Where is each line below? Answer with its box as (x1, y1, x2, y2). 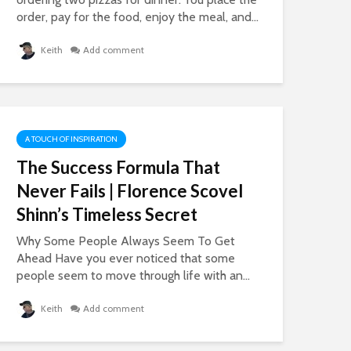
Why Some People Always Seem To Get (16, 233, 235, 248)
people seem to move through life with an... (16, 268, 250, 283)
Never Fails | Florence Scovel (16, 180, 243, 201)
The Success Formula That (16, 157, 220, 178)
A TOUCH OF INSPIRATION (25, 134, 118, 144)
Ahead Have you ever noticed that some (16, 251, 235, 266)
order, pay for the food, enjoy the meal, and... (16, 9, 259, 24)
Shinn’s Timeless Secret (16, 204, 197, 225)
